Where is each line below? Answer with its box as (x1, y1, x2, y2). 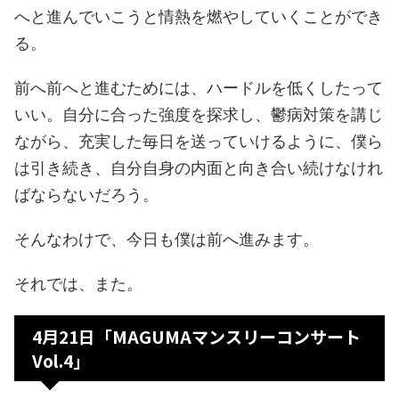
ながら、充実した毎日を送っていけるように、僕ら (14, 131, 383, 151)
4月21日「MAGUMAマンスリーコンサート (32, 323, 361, 348)
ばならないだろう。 (14, 184, 159, 204)
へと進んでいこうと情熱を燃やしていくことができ (14, 6, 383, 26)
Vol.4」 (32, 347, 90, 372)
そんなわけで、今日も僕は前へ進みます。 (14, 229, 319, 248)
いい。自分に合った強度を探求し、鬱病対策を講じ (14, 104, 383, 124)
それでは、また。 (14, 273, 142, 293)
